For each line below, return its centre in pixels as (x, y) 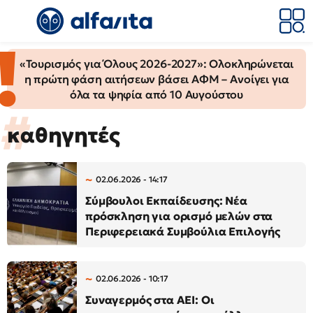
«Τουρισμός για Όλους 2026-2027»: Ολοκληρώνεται (156, 64)
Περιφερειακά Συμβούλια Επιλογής (183, 231)
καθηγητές (64, 135)
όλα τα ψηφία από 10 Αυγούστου (156, 94)
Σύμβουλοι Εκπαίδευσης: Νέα (166, 201)
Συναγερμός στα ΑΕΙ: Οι (150, 300)
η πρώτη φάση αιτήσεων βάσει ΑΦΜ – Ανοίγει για (156, 79)
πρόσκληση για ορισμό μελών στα (179, 216)
